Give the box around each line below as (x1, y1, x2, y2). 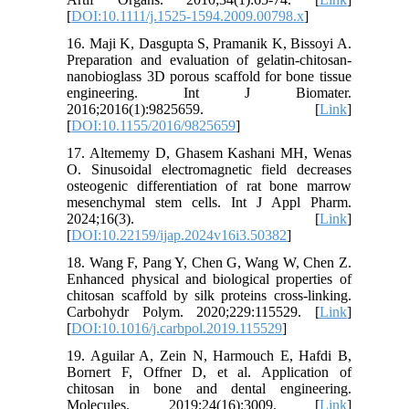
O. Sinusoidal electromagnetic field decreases (67, 161, 351, 177)
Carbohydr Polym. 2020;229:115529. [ (67, 303, 320, 320)
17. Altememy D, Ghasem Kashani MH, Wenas (67, 144, 351, 161)
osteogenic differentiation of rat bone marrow (67, 177, 351, 194)
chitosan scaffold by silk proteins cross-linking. (67, 287, 351, 303)
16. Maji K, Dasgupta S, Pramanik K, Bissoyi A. (67, 35, 351, 51)
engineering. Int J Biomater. (67, 84, 351, 100)
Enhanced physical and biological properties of (67, 270, 351, 287)
